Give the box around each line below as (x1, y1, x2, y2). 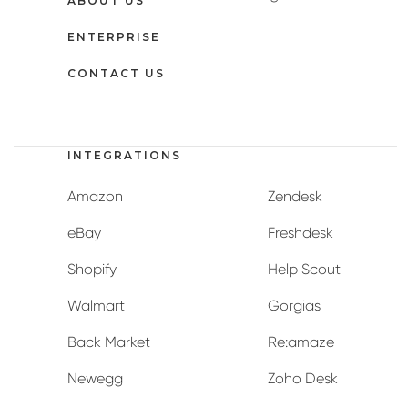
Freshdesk (268, 224, 333, 241)
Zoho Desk (268, 370, 338, 387)
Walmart (67, 297, 125, 314)
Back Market (67, 333, 150, 351)
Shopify (67, 260, 117, 278)
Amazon (67, 188, 123, 205)
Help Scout (268, 260, 341, 278)
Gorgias (268, 297, 321, 314)
